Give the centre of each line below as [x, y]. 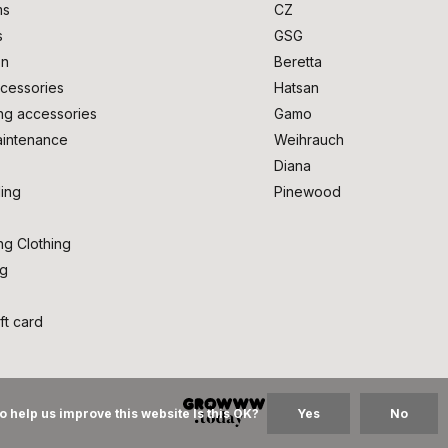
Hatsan [296, 87]
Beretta [298, 61]
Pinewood [307, 191]
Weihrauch [309, 139]
